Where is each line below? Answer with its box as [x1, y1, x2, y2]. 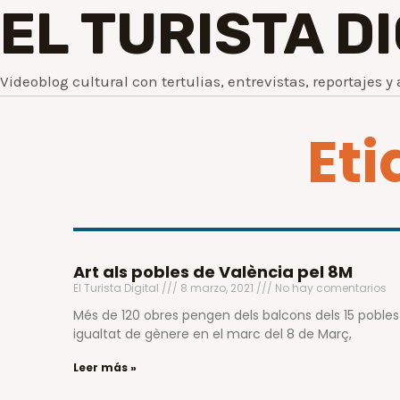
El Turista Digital [73, 280, 162, 296]
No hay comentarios [272, 280, 387, 296]
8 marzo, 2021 [178, 280, 256, 296]
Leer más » [73, 360, 137, 375]
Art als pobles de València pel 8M [73, 261, 353, 283]
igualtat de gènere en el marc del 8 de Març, [73, 325, 352, 343]
